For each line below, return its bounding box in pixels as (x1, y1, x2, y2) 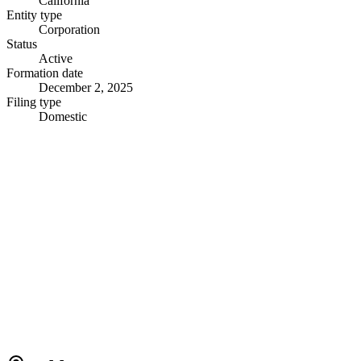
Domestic (39, 109, 87, 123)
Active (39, 51, 73, 65)
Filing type (6, 94, 61, 109)
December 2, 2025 (39, 80, 133, 94)
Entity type (6, 7, 62, 22)
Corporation (39, 22, 100, 36)
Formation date (6, 65, 83, 80)
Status (6, 36, 37, 51)
